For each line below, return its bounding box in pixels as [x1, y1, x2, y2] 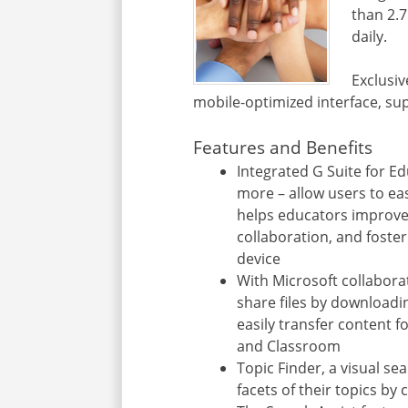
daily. [352, 25, 388, 46]
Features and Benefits [193, 135, 373, 158]
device [237, 248, 281, 269]
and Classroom [237, 335, 342, 356]
